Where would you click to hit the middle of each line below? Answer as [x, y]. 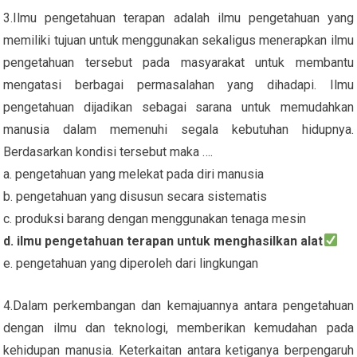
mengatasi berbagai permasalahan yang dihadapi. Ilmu [178, 84]
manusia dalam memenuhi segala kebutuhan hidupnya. [178, 129]
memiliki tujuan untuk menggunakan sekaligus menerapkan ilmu [178, 40]
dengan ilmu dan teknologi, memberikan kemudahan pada [178, 328]
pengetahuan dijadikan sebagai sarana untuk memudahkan [178, 107]
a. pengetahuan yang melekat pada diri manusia [134, 174]
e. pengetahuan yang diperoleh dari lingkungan [131, 263]
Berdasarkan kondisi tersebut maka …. [108, 151]
